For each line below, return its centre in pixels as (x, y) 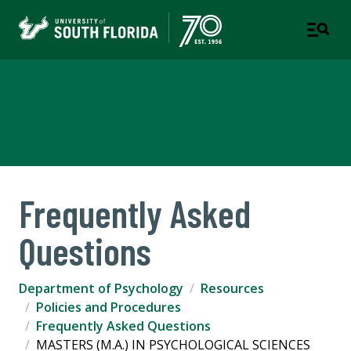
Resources (232, 289)
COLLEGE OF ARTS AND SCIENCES (110, 130)
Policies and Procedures (109, 308)
